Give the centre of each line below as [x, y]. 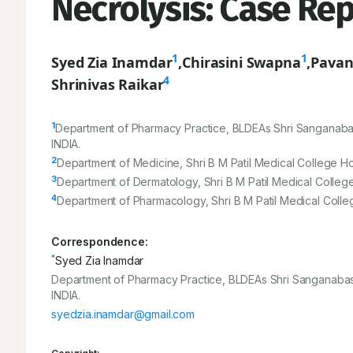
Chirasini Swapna [242, 62]
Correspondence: [100, 242]
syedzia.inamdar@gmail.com [123, 314]
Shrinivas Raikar [108, 84]
